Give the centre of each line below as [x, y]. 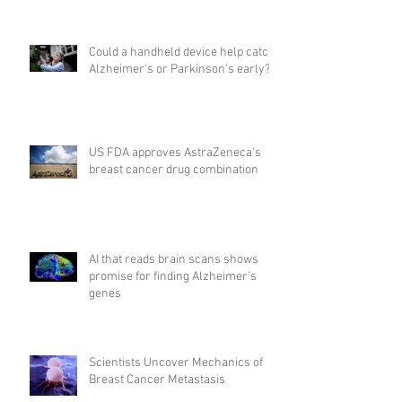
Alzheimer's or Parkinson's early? [179, 69]
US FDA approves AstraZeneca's [175, 153]
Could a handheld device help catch [182, 52]
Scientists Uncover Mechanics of [176, 363]
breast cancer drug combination [174, 170]
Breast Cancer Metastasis [157, 380]
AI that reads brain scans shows [174, 259]
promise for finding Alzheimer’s [173, 276]
